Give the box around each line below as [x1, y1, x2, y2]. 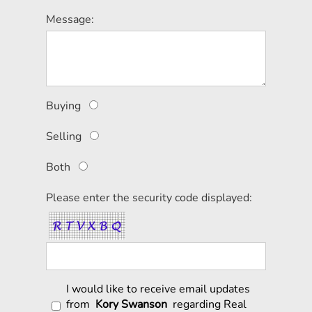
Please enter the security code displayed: [46, 190, 252, 206]
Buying [46, 98, 81, 114]
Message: [46, 12, 94, 28]
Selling [46, 129, 81, 145]
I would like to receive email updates [66, 281, 250, 297]
